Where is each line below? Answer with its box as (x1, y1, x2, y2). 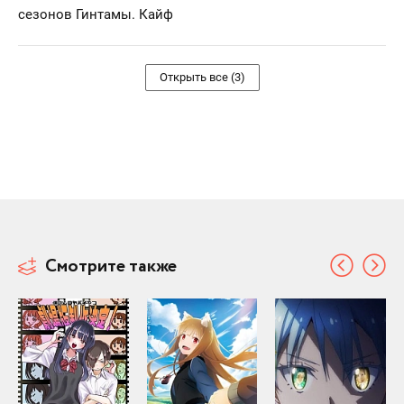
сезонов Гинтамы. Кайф (18, 5, 173, 23)
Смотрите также (45, 252, 177, 280)
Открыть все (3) (159, 69, 245, 84)
